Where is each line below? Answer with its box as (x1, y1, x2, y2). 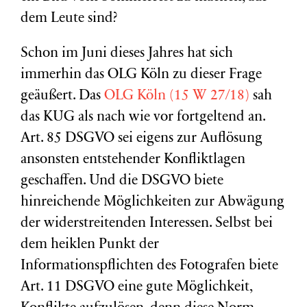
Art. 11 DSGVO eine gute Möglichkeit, (21, 280, 252, 295)
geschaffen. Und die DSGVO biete (21, 174, 223, 188)
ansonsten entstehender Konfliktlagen (21, 153, 245, 167)
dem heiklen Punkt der (21, 238, 159, 252)
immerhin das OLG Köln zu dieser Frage (21, 68, 262, 82)
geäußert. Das (21, 89, 104, 103)
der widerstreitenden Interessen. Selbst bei (21, 217, 273, 231)
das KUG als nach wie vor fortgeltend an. (21, 110, 265, 125)
